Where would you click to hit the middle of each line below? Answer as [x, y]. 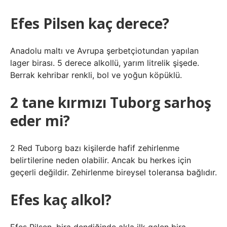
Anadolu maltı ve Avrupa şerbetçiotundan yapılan [104, 51]
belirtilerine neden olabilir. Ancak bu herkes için [101, 160]
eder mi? [40, 121]
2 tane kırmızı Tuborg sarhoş [111, 102]
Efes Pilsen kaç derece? [90, 23]
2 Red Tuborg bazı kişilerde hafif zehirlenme [95, 148]
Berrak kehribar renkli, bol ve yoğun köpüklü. [96, 75]
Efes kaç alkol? [61, 200]
